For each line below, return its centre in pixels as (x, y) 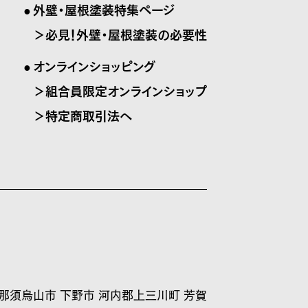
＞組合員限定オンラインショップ (120, 90)
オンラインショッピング (94, 66)
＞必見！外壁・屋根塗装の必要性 (120, 34)
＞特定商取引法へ (82, 115)
